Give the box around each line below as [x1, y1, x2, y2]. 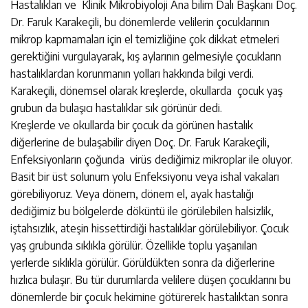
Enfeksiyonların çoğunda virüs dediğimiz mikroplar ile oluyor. [10, 152, 293, 166]
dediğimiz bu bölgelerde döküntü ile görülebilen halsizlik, [10, 203, 274, 218]
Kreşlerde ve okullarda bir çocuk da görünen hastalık [10, 118, 253, 132]
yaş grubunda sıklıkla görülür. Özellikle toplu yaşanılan [10, 238, 257, 252]
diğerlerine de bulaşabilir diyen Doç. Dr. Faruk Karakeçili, [10, 135, 269, 149]
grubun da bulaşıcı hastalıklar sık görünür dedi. [10, 100, 222, 115]
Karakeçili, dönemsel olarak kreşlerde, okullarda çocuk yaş [10, 83, 283, 98]
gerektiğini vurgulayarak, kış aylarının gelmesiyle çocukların [10, 49, 281, 63]
